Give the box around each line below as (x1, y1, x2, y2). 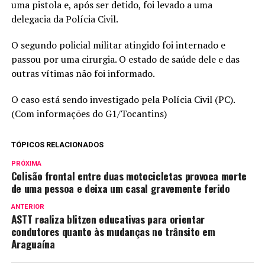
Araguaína (11, 235, 55, 251)
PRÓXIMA (11, 159, 41, 167)
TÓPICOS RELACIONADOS (11, 140, 104, 149)
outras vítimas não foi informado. (11, 66, 155, 80)
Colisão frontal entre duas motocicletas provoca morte (11, 167, 247, 183)
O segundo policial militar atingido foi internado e (11, 38, 225, 51)
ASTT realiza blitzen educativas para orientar (11, 211, 205, 227)
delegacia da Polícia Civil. (11, 12, 118, 25)
